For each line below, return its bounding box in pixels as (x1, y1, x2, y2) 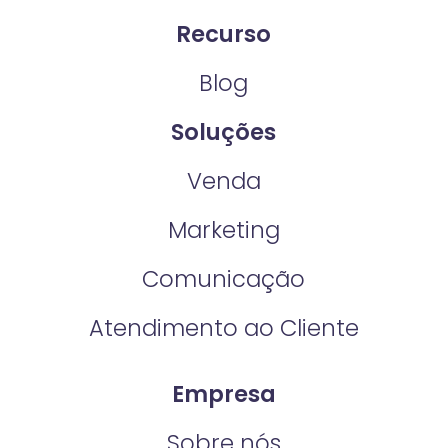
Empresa (171, 378, 276, 411)
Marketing (167, 213, 280, 246)
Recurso (176, 18, 272, 51)
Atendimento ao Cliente (88, 311, 359, 344)
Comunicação (142, 262, 306, 295)
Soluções (171, 115, 277, 148)
